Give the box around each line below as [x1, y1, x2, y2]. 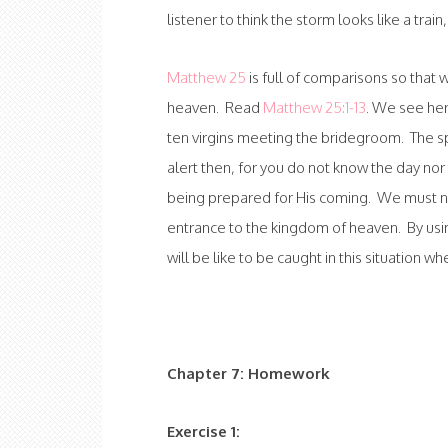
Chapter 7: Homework [167, 363, 330, 383]
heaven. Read [167, 97, 263, 117]
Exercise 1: [167, 421, 240, 441]
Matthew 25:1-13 [263, 97, 366, 117]
